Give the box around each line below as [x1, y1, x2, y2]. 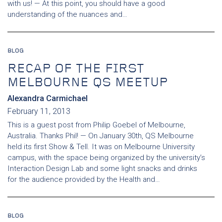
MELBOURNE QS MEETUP [7, 77, 167, 89]
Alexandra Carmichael [7, 94, 88, 103]
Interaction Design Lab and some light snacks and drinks [7, 164, 197, 173]
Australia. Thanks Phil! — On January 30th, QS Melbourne [7, 131, 194, 140]
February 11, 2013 [7, 107, 70, 116]
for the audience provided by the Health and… [7, 175, 160, 184]
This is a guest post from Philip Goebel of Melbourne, [7, 120, 185, 129]
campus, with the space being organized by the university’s [7, 153, 205, 162]
